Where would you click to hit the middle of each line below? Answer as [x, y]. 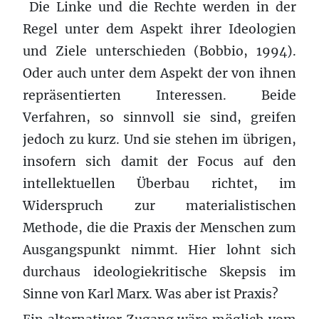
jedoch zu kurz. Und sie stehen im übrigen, [159, 139]
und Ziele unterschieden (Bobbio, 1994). [159, 51]
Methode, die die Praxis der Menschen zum [159, 228]
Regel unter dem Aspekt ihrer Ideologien [159, 29]
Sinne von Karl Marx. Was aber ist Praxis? [151, 294]
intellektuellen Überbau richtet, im [159, 183]
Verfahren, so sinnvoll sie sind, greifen [159, 117]
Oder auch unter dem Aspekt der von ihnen [159, 73]
